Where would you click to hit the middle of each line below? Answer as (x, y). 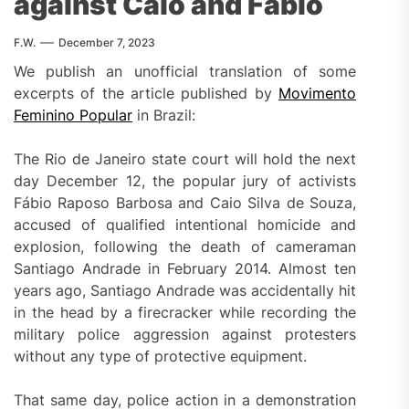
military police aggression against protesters (185, 334)
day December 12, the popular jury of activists (185, 180)
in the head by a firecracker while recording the (185, 312)
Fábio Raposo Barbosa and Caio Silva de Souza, (185, 202)
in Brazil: (164, 115)
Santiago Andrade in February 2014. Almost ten (185, 268)
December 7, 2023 (107, 42)
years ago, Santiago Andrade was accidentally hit (185, 290)
